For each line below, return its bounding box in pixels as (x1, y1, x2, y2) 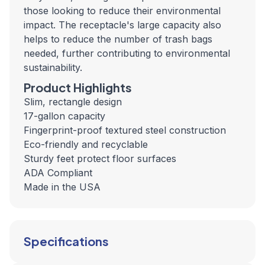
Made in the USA (24, 181, 101, 193)
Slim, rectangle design (24, 96, 122, 108)
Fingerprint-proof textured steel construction (24, 124, 226, 136)
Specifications (24, 234, 109, 248)
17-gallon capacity (24, 110, 105, 122)
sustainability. (24, 62, 82, 73)
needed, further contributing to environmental (24, 47, 230, 59)
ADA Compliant (24, 167, 92, 179)
